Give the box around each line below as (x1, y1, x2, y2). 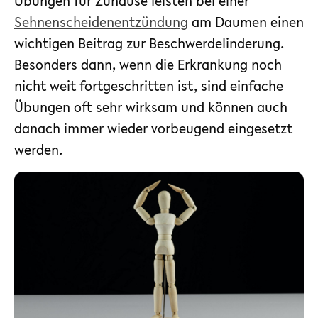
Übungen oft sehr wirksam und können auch (14, 97, 287, 117)
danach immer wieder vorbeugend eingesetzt (14, 118, 292, 138)
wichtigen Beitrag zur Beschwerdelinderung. (14, 33, 284, 53)
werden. (14, 139, 62, 160)
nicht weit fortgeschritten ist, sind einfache (14, 75, 283, 96)
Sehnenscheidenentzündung (14, 11, 188, 32)
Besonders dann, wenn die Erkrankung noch (14, 54, 282, 75)
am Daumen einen (188, 11, 304, 32)
